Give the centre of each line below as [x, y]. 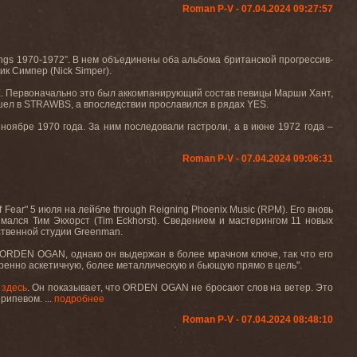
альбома [202, 60]
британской [250, 60]
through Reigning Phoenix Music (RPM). [201, 210]
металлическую [151, 265]
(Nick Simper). [80, 71]
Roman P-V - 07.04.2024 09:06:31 [258, 159]
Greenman [97, 232]
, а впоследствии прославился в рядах [159, 104]
